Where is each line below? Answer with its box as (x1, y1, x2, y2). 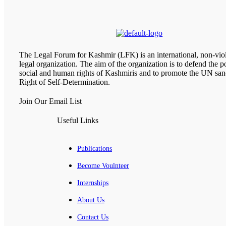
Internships (77, 179, 108, 187)
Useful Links (57, 116, 98, 125)
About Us (77, 196, 104, 204)
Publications (77, 145, 112, 153)
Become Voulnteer (77, 162, 129, 170)
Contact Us (77, 213, 108, 221)
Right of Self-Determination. (19, 78, 110, 87)
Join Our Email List (19, 97, 82, 106)
